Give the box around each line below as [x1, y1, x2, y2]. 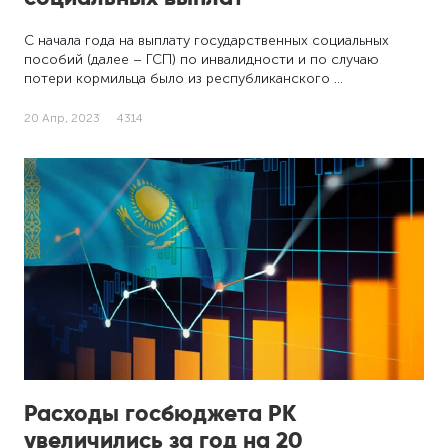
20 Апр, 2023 [24, 110, 101, 125]
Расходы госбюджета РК [24, 399, 297, 428]
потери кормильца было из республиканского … [24, 69, 344, 87]
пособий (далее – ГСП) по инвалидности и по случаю [24, 50, 380, 68]
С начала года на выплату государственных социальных [24, 31, 390, 49]
